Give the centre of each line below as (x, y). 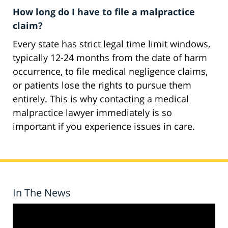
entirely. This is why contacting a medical (101, 99)
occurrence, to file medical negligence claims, (110, 72)
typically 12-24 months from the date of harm (110, 58)
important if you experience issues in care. (104, 126)
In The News (42, 193)
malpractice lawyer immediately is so (92, 113)
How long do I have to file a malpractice (104, 12)
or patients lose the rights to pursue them (102, 85)
